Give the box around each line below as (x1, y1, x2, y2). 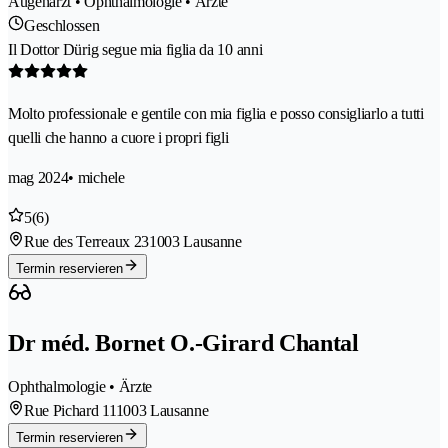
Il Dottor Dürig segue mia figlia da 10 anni (8, 41, 263, 59)
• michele (68, 169, 125, 187)
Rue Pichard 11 (24, 402, 116, 420)
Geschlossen (24, 17, 100, 35)
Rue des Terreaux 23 (24, 233, 149, 251)
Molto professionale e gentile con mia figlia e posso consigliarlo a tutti (8, 105, 424, 123)
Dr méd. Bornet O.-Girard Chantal (8, 330, 359, 357)
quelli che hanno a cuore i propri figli (8, 129, 229, 147)
